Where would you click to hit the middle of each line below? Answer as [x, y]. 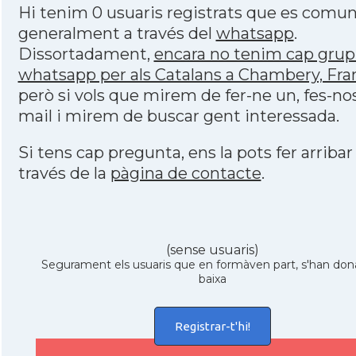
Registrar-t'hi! [212, 326]
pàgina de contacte [186, 173]
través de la [64, 173]
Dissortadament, [86, 54]
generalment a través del [117, 33]
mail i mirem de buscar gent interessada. [178, 116]
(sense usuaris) [212, 250]
